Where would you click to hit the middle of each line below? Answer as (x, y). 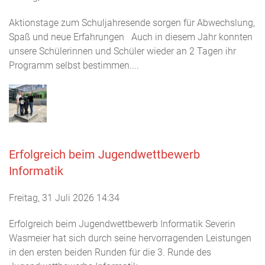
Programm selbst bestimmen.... (74, 65)
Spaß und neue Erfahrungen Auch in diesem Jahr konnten (131, 37)
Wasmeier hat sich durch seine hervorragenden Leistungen (130, 238)
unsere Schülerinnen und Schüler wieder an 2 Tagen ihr (122, 51)
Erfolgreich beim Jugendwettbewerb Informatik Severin (122, 224)
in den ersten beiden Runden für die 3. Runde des (110, 252)
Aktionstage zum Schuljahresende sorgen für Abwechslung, (132, 22)
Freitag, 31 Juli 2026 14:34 (64, 198)
